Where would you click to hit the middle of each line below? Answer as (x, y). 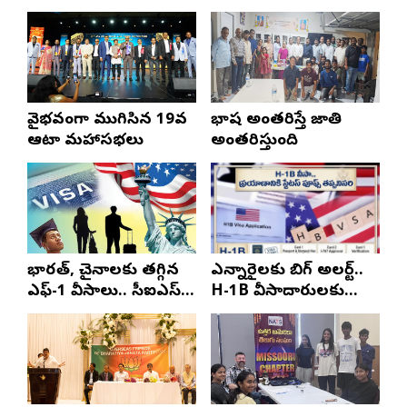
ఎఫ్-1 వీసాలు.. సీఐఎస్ (104, 292)
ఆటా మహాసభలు (85, 141)
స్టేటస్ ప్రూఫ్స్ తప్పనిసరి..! (289, 333)
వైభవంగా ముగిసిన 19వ (107, 120)
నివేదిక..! (51, 313)
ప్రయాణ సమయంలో (278, 313)
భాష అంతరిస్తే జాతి (276, 120)
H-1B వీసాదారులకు (277, 292)
